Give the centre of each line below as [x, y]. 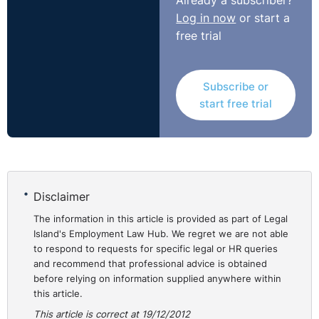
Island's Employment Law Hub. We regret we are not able [161, 233]
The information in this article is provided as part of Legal [161, 218]
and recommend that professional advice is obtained [151, 263]
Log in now [206, 18]
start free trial [235, 103]
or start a [263, 18]
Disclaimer [62, 197]
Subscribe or [235, 86]
